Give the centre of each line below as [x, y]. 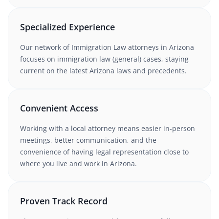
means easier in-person [156, 128]
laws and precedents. [151, 71]
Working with [42, 128]
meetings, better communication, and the [88, 140]
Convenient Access [59, 108]
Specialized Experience [67, 27]
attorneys [142, 47]
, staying [175, 59]
